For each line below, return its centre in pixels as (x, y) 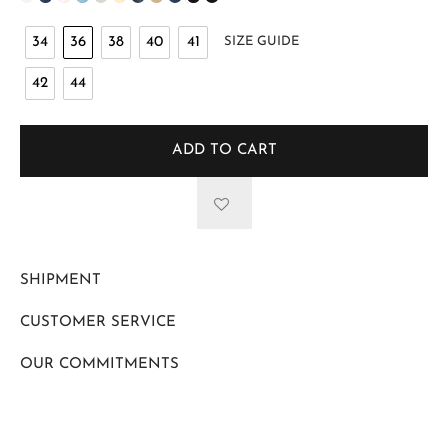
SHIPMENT (60, 281)
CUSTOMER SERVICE (98, 323)
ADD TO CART (224, 151)
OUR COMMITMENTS (99, 365)
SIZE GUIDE (261, 42)
